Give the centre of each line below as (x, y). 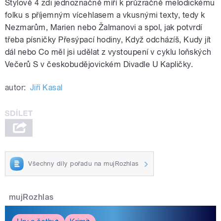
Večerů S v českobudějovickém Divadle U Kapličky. (99, 65)
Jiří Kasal (46, 88)
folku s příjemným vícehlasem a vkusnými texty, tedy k (105, 15)
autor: (16, 88)
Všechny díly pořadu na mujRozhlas (84, 163)
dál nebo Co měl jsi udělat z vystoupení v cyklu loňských (108, 52)
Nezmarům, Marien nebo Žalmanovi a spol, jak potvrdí (104, 28)
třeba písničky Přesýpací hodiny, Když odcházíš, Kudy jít (108, 40)
